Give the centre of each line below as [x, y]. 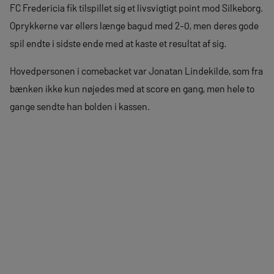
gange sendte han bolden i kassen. [80, 106]
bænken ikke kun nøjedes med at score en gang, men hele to [132, 88]
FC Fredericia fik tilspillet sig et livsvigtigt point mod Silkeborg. [136, 8]
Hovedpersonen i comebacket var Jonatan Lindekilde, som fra [136, 71]
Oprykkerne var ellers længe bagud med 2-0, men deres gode [134, 25]
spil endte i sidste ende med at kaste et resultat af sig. [118, 43]
